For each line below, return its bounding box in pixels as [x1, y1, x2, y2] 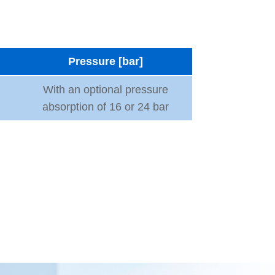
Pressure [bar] [68, 55, 144, 68]
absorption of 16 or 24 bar [42, 100, 169, 113]
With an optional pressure [43, 83, 169, 96]
